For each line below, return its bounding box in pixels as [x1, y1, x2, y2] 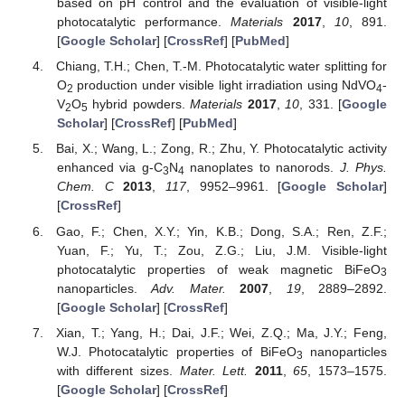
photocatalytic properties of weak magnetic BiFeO [56, 261, 381, 277]
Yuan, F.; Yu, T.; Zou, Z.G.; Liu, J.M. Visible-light [56, 242, 387, 258]
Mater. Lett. [179, 363, 249, 378]
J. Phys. [339, 160, 388, 175]
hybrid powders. [87, 97, 191, 112]
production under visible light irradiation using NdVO [72, 78, 376, 93]
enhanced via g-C [56, 160, 163, 175]
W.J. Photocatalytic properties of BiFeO [56, 344, 297, 359]
